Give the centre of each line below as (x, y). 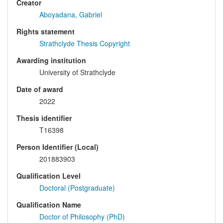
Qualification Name (49, 205)
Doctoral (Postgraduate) (77, 188)
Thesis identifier (44, 118)
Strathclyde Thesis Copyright (85, 44)
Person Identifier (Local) (57, 147)
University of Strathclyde (77, 72)
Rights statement (46, 32)
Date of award (40, 89)
